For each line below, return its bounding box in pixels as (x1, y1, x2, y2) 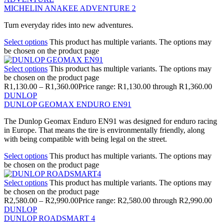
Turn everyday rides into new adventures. (4, 20, 133, 29)
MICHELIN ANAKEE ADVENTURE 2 (4, 3, 136, 12)
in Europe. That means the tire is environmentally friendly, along (4, 125, 205, 134)
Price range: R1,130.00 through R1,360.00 (78, 82, 212, 91)
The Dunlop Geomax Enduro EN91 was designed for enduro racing (4, 116, 217, 125)
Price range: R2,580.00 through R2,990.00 (78, 196, 212, 205)
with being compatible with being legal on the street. (4, 134, 167, 143)
